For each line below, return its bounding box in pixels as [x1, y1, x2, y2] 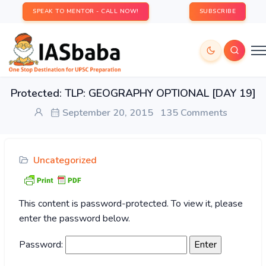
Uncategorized [33, 154, 97, 167]
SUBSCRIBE [199, 7, 236, 15]
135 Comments [160, 106, 227, 119]
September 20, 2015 [60, 106, 153, 119]
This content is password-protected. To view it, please [19, 197, 243, 211]
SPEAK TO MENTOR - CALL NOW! [33, 7, 139, 15]
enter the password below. [19, 212, 130, 226]
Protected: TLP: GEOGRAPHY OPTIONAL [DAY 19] [10, 86, 256, 100]
